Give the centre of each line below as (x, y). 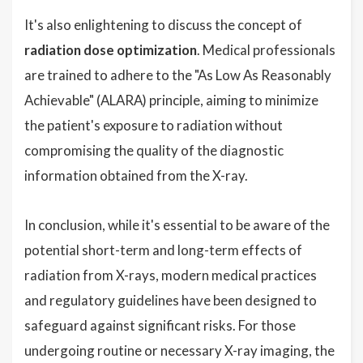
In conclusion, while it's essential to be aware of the (177, 225)
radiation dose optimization (111, 50)
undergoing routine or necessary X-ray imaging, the (179, 351)
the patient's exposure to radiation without (154, 126)
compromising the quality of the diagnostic (154, 151)
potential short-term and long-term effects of (163, 250)
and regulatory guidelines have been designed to (171, 301)
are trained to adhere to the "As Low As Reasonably (178, 75)
